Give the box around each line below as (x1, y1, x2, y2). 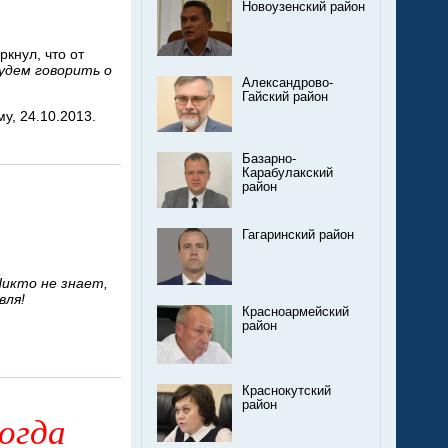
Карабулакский (242, 166, 333, 181)
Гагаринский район (242, 228, 354, 243)
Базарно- (242, 152, 296, 167)
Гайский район (242, 89, 328, 104)
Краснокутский (242, 383, 331, 398)
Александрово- (242, 75, 333, 90)
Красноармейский (242, 304, 349, 319)
